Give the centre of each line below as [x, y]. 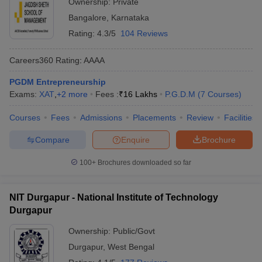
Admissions [101, 118]
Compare [52, 139]
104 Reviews [144, 33]
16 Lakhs [140, 94]
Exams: [24, 94]
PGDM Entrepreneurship [58, 82]
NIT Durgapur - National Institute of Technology [114, 197]
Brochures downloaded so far [144, 163]
